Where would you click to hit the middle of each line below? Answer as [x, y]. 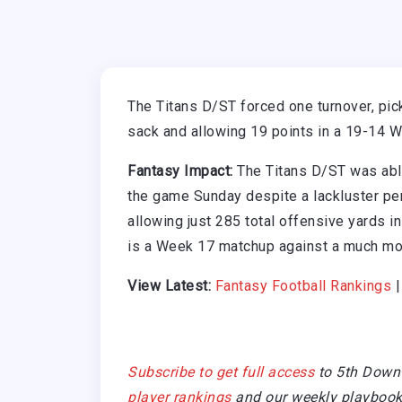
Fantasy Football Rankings [303, 286]
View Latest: [169, 286]
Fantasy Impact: [180, 171]
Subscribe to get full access [221, 372]
